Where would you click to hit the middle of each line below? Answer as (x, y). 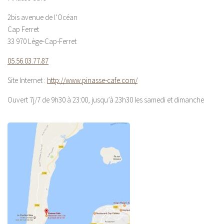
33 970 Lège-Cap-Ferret (42, 41)
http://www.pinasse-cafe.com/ (92, 80)
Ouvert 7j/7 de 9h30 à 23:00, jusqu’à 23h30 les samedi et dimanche (106, 99)
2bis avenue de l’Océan (42, 17)
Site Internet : (27, 80)
